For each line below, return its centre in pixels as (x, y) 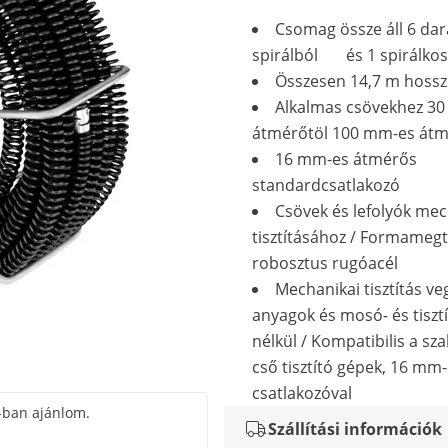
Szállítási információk (355, 429)
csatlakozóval (302, 393)
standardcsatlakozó (326, 185)
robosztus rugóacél (325, 263)
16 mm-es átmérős (346, 159)
